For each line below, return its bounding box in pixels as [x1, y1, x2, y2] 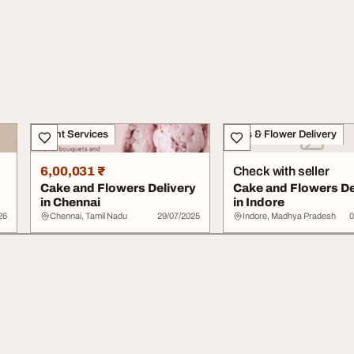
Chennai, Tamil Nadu [50, 211, 128, 220]
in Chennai [40, 196, 101, 209]
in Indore [232, 196, 284, 209]
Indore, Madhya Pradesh [242, 211, 336, 220]
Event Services [37, 129, 109, 140]
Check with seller [232, 164, 330, 178]
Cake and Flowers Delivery [40, 182, 197, 194]
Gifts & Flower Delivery [229, 129, 337, 140]
